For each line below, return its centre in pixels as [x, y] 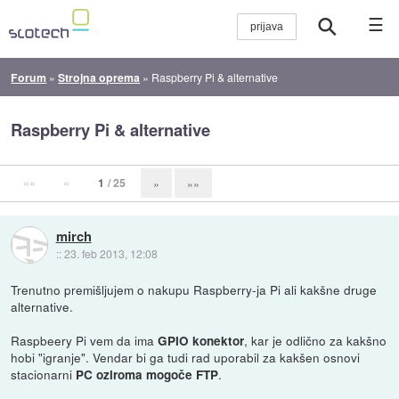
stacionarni [44, 374]
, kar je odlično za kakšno [316, 340]
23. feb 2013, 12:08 [110, 253]
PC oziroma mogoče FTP [147, 374]
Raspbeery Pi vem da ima [85, 340]
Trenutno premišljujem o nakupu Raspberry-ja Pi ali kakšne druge [194, 289]
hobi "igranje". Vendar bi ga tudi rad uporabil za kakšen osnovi [186, 357]
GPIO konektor [201, 340]
